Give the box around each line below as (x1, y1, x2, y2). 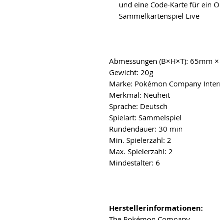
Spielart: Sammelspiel (109, 112, 184, 122)
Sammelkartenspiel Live (119, 11, 199, 21)
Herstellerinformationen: (109, 203, 203, 213)
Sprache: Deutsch (109, 101, 169, 111)
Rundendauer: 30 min (109, 124, 185, 134)
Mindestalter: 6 (109, 158, 160, 167)
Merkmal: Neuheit (109, 90, 172, 100)
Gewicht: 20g (109, 67, 155, 77)
